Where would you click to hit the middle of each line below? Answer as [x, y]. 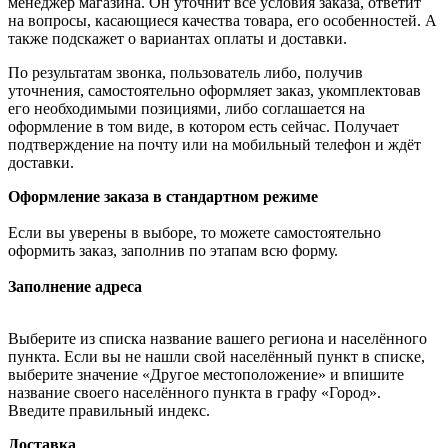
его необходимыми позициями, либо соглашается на [186, 109]
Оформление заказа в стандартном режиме [163, 197]
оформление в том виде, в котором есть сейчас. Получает [203, 127]
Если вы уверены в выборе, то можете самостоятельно [194, 233]
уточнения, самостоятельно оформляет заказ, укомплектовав [214, 91]
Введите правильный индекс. [109, 411]
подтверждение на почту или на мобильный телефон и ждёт [214, 145]
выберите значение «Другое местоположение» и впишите [206, 375]
